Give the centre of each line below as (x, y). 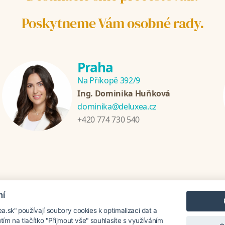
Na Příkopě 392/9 (109, 80)
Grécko (206, 202)
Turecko (170, 202)
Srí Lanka (130, 202)
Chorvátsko (46, 202)
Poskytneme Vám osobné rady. (113, 23)
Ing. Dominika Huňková (124, 93)
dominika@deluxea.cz (117, 106)
